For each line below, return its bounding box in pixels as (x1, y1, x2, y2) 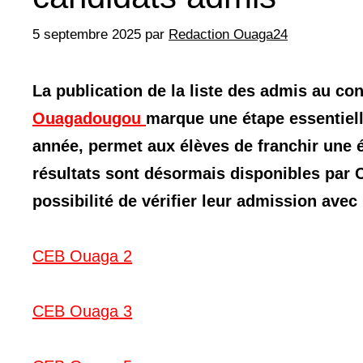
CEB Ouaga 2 (32, 246, 132, 265)
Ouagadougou (32, 109, 146, 127)
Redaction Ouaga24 (169, 26, 288, 42)
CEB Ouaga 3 (32, 301, 132, 320)
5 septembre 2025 (32, 26, 141, 42)
